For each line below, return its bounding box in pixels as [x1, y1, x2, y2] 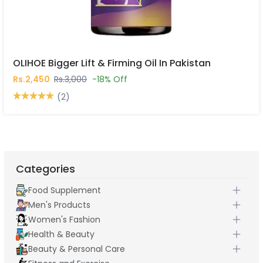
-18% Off [92, 73, 127, 86]
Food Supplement [28, 184, 101, 197]
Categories [16, 161, 75, 177]
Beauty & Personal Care [28, 243, 125, 255]
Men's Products [28, 199, 90, 211]
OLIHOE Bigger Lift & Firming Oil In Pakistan [13, 56, 211, 70]
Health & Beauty [28, 228, 95, 241]
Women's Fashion [28, 214, 100, 226]
